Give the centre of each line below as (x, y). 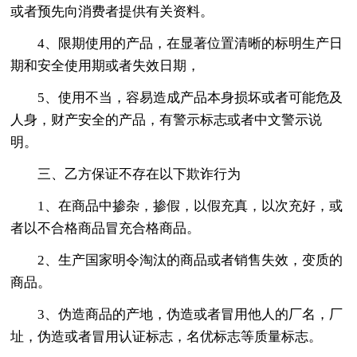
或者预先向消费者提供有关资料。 (112, 11)
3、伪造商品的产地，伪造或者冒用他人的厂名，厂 (190, 314)
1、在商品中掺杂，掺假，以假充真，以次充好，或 (190, 206)
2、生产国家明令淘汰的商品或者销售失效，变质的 (190, 260)
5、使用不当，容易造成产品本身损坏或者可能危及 (190, 97)
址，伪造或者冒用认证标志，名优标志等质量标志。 (167, 336)
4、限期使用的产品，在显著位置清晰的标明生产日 (190, 43)
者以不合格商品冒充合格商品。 (106, 228)
